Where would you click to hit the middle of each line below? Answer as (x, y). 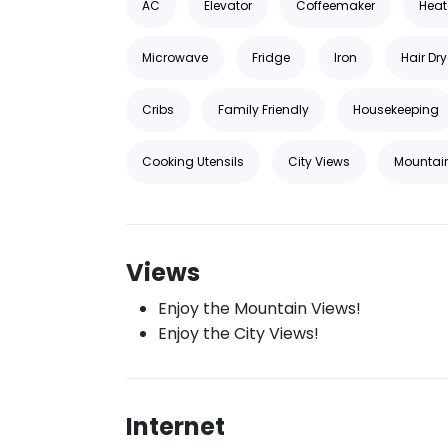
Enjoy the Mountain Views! (259, 308)
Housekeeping (396, 109)
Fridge (271, 57)
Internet (175, 426)
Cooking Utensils (193, 161)
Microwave (175, 57)
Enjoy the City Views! (238, 333)
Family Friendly (263, 109)
